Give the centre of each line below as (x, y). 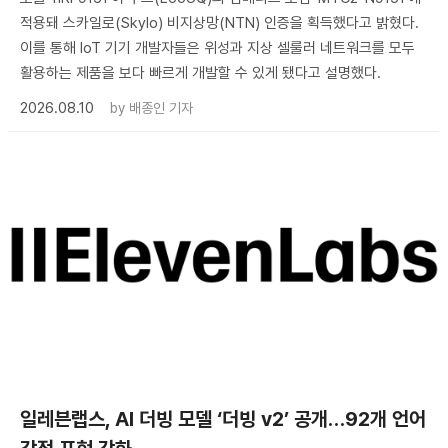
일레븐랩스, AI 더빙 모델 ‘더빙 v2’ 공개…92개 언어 (223, 418)
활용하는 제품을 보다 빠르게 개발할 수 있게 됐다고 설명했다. (200, 72)
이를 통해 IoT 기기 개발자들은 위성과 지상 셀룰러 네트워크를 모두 (217, 47)
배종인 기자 (161, 107)
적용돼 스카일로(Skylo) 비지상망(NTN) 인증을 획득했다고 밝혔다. (219, 22)
